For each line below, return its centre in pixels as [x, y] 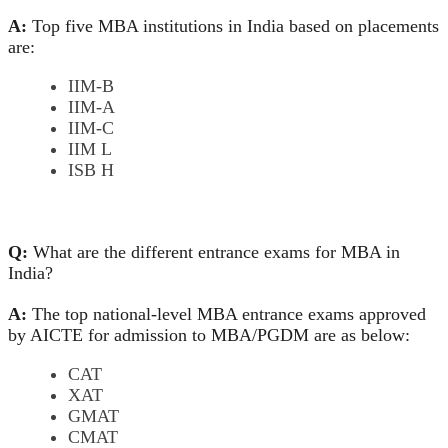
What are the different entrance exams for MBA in [214, 251]
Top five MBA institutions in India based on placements [233, 25]
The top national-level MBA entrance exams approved [229, 313]
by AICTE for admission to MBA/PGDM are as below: [209, 334]
